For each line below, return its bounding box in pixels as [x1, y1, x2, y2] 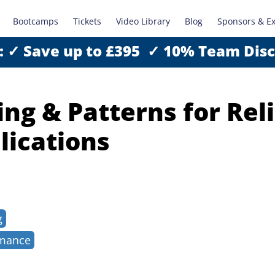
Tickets [73, 15, 101, 27]
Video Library [116, 15, 170, 27]
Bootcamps [13, 15, 58, 27]
